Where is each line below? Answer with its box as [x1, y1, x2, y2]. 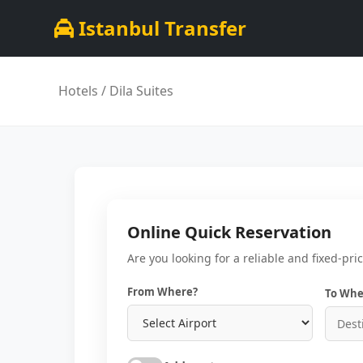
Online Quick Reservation [127, 221, 331, 243]
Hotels [58, 82, 98, 100]
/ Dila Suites [98, 82, 173, 100]
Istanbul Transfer [74, 15, 247, 41]
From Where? [127, 284, 198, 299]
